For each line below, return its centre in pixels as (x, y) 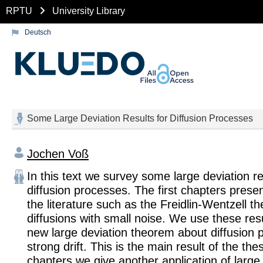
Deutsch (38, 32)
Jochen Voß (58, 154)
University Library (89, 11)
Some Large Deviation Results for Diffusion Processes (140, 118)
